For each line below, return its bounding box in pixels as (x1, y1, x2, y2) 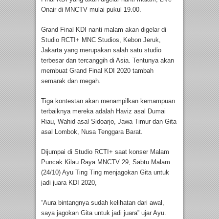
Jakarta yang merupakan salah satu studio (41, 46, 161, 54)
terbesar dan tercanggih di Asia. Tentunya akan (41, 56, 174, 64)
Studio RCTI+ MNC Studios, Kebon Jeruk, (41, 36, 161, 44)
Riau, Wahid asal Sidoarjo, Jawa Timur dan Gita (41, 117, 176, 125)
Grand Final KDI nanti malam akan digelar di (41, 25, 166, 33)
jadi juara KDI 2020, (41, 178, 97, 186)
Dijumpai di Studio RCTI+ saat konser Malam (41, 148, 169, 155)
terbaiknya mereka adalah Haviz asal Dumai (41, 107, 166, 115)
